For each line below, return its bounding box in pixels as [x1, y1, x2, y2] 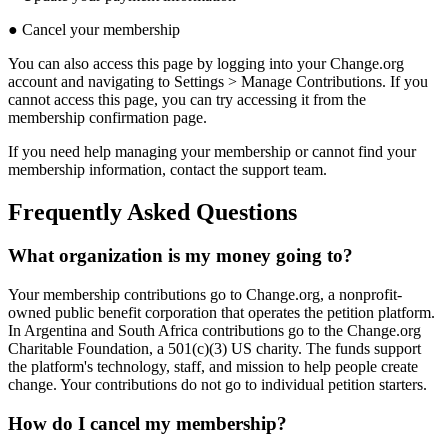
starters [379, 376, 423, 394]
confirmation [89, 108, 169, 126]
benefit [98, 304, 141, 322]
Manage [241, 72, 292, 90]
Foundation [77, 340, 149, 358]
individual [261, 376, 324, 394]
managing [115, 142, 177, 160]
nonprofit [339, 286, 397, 304]
